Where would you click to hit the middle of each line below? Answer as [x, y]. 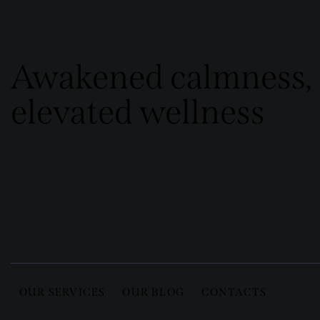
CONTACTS [234, 292]
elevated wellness [138, 112]
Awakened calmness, [161, 77]
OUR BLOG [154, 292]
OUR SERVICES [62, 292]
